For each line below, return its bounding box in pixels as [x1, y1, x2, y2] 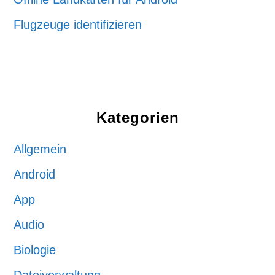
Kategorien [96, 109, 179, 126]
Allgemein [14, 142, 67, 156]
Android [14, 168, 56, 181]
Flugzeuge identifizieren [14, 18, 142, 31]
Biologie [14, 243, 56, 257]
